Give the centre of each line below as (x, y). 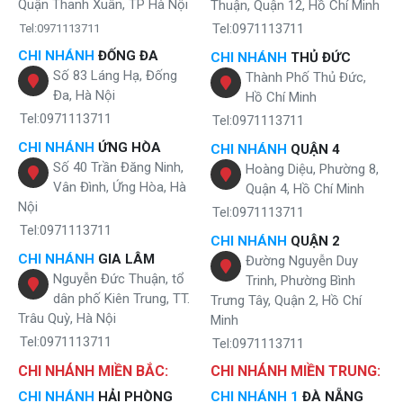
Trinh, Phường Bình (300, 280)
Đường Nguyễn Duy (302, 260)
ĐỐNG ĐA (126, 55)
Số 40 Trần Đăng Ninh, (118, 167)
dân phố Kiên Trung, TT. (121, 298)
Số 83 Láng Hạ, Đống (115, 75)
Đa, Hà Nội (84, 95)
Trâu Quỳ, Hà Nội (67, 318)
